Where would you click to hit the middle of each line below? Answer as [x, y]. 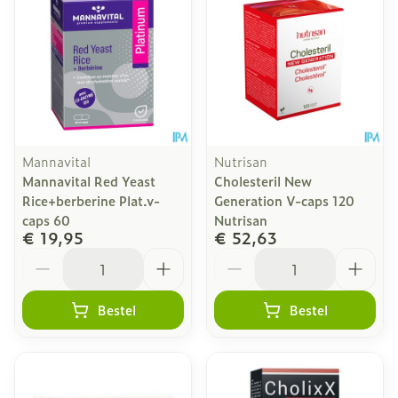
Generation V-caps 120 [284, 200]
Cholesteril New [263, 181]
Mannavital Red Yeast [89, 181]
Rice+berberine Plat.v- [91, 200]
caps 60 [46, 220]
